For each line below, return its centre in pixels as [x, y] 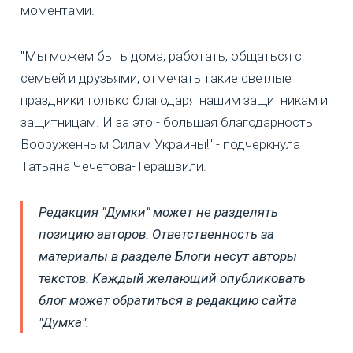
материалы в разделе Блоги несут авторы [168, 256]
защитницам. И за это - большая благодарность [167, 123]
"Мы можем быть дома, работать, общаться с [161, 56]
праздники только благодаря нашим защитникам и [174, 100]
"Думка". [64, 323]
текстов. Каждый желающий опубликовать [172, 279]
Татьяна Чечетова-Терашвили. [113, 167]
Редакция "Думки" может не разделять [158, 212]
